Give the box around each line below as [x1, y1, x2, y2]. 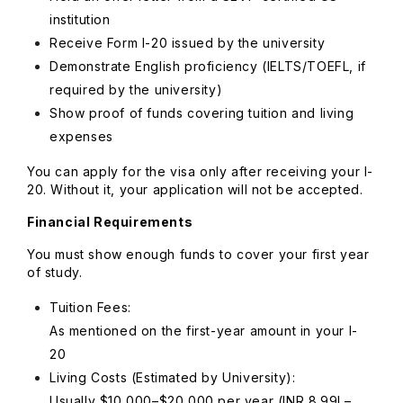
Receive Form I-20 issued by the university [49, 35, 329, 50]
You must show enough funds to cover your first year [27, 246, 370, 262]
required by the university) [49, 82, 227, 97]
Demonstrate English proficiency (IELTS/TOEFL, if [49, 58, 366, 74]
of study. [27, 264, 86, 280]
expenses [49, 129, 118, 144]
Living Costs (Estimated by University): [49, 370, 300, 385]
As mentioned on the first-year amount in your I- [49, 323, 358, 338]
